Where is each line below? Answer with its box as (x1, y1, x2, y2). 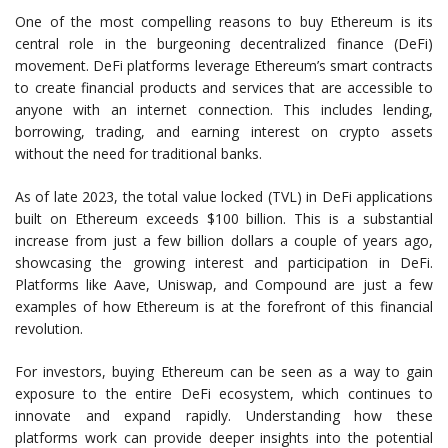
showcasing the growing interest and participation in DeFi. (15, 253, 433, 273)
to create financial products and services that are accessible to (15, 78, 433, 98)
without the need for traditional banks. (15, 144, 262, 164)
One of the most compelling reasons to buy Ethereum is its (15, 12, 433, 32)
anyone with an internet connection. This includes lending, (15, 100, 433, 120)
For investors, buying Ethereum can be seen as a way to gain (15, 362, 433, 382)
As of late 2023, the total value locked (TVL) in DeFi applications (15, 187, 433, 207)
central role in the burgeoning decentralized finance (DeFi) (15, 34, 433, 54)
